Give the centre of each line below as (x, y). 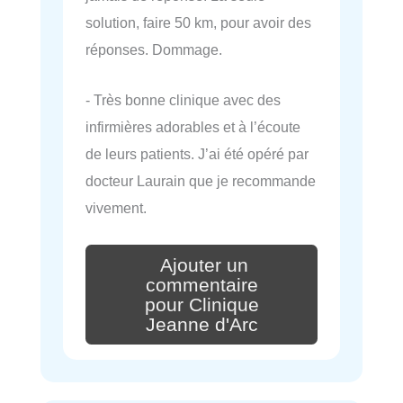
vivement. (116, 208)
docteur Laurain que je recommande (201, 181)
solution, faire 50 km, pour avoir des (198, 22)
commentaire (201, 285)
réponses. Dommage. (154, 49)
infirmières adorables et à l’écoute (193, 127)
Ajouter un (204, 266)
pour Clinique (201, 304)
